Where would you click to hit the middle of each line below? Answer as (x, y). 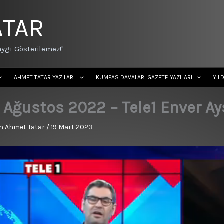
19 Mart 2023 (72, 127)
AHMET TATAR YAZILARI (45, 77)
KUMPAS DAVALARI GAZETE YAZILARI (144, 77)
